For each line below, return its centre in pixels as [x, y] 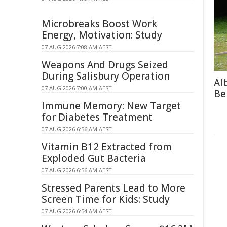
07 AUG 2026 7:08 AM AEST [77, 47]
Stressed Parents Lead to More [113, 188]
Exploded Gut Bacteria [94, 158]
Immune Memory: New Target [111, 106]
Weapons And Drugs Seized [105, 65]
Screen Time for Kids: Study [106, 199]
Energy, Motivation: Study [102, 35]
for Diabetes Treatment [97, 117]
